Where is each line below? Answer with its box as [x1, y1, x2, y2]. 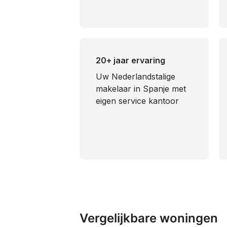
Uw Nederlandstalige [96, 71, 175, 82]
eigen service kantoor [96, 96, 179, 106]
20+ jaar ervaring [96, 55, 165, 65]
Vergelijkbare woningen [80, 211, 218, 225]
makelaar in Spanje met [96, 84, 186, 94]
